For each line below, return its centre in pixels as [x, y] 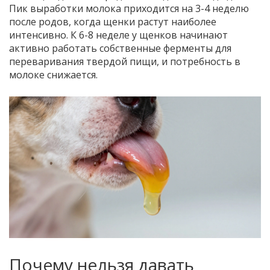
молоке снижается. [53, 75]
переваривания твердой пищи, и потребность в [125, 62]
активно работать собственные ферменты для [120, 49]
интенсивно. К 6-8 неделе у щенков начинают [118, 35]
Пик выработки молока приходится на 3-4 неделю [129, 9]
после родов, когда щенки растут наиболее [113, 22]
